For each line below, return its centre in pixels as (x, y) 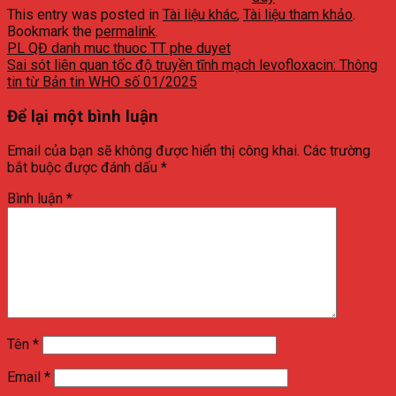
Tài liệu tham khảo (298, 14)
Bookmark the (51, 31)
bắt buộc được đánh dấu (84, 168)
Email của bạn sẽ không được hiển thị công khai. (153, 151)
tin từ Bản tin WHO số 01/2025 (102, 81)
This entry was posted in (85, 14)
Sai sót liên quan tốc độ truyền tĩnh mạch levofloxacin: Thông (192, 65)
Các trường (337, 151)
